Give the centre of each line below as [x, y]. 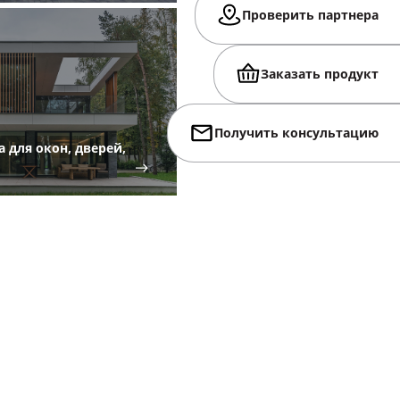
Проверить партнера [310, 15]
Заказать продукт [320, 74]
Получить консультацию [296, 133]
